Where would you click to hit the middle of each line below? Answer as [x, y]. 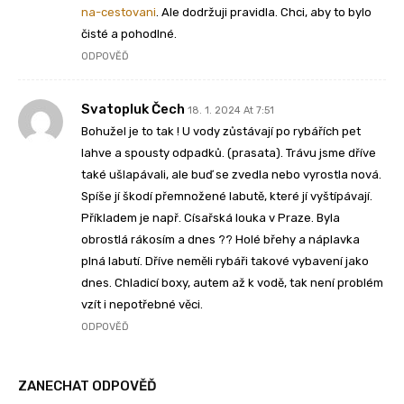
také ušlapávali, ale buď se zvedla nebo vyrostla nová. [231, 175]
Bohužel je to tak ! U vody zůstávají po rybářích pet [221, 132]
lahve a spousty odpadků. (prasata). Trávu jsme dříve [229, 153]
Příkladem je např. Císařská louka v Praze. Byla [211, 218]
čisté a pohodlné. [129, 34]
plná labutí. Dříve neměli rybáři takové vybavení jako [225, 262]
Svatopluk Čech [133, 110]
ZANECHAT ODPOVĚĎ [87, 386]
